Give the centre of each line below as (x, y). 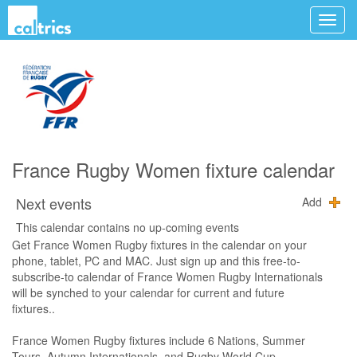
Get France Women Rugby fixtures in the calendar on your (159, 245)
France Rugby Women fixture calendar (173, 169)
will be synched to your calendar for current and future (148, 292)
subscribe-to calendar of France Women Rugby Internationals (167, 277)
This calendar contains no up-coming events (127, 227)
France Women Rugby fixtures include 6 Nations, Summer (159, 340)
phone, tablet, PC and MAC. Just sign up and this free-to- (156, 261)
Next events (54, 203)
